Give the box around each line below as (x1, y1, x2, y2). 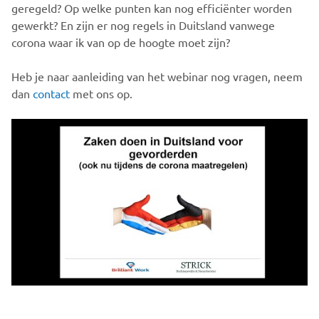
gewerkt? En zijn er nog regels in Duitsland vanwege (11, 18, 275, 32)
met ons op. (70, 86, 132, 100)
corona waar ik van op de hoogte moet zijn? (11, 35, 230, 49)
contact (33, 86, 70, 100)
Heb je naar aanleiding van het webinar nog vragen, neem (11, 69, 303, 83)
